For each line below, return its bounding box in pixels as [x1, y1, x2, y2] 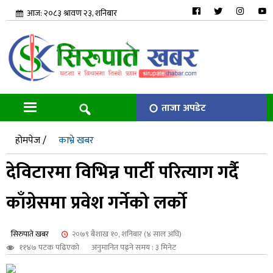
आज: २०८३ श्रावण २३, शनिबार [27, 6, 117, 20]
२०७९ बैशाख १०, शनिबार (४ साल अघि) [72, 227, 182, 241]
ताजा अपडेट [161, 100, 206, 117]
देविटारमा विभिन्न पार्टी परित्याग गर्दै [6, 157, 238, 188]
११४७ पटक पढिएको [17, 241, 79, 255]
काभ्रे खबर [58, 132, 94, 149]
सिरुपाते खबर [11, 227, 49, 241]
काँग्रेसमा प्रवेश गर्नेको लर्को [6, 188, 187, 219]
